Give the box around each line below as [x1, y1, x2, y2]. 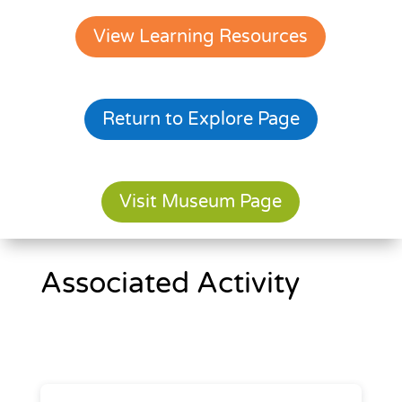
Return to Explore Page [101, 109, 300, 130]
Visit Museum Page [119, 191, 283, 213]
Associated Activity [39, 267, 300, 301]
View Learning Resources [93, 26, 309, 48]
